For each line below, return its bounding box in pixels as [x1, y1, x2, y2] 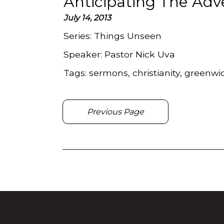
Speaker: [63, 49, 104, 60]
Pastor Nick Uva [104, 49, 175, 60]
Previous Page [87, 106, 144, 116]
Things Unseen [94, 30, 161, 41]
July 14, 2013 [63, 13, 111, 23]
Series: [63, 30, 94, 41]
